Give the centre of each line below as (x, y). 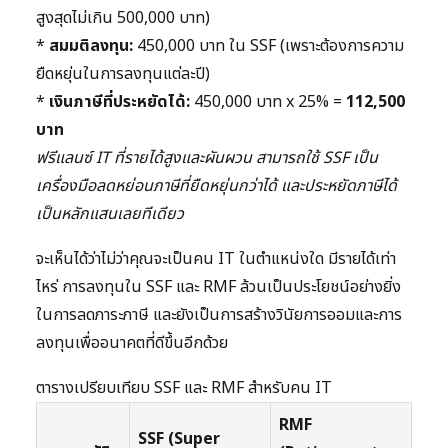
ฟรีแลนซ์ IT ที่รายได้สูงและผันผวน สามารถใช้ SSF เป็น (207, 158)
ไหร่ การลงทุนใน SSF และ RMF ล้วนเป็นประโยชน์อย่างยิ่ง (218, 287)
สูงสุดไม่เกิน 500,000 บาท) (123, 18)
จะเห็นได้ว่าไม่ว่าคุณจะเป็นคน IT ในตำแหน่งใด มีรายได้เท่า (216, 259)
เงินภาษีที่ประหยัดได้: (119, 102)
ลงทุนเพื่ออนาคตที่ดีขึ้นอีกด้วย (132, 343)
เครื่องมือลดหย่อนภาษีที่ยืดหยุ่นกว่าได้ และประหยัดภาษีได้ (216, 186)
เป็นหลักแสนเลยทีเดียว (110, 214)
